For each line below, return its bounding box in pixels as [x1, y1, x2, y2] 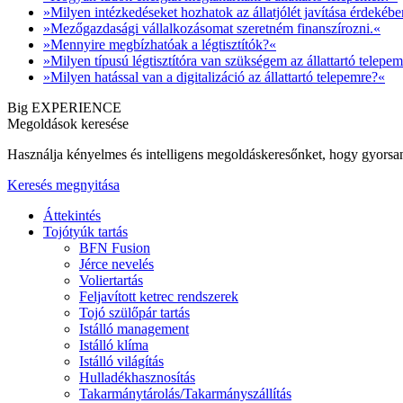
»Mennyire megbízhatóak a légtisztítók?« [43, 37, 276, 53]
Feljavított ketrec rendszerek [79, 289, 238, 305]
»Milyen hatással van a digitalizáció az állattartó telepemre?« [43, 69, 385, 85]
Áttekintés [43, 208, 101, 224]
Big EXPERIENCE [7, 100, 121, 116]
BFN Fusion [79, 240, 150, 256]
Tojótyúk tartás [43, 224, 128, 240]
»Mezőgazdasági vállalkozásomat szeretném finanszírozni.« [43, 21, 381, 37]
